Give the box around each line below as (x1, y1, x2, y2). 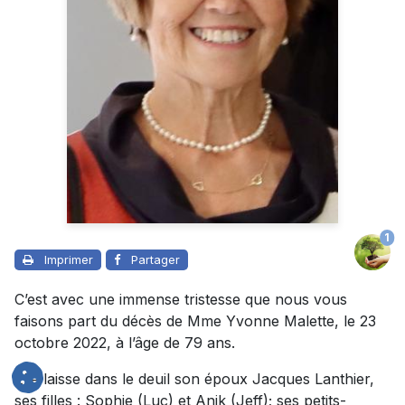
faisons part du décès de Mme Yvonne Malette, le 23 (14, 311, 376, 330)
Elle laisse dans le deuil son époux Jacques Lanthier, (14, 369, 374, 388)
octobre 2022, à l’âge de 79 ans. (14, 333, 235, 352)
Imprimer (44, 251, 93, 267)
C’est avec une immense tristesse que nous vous (14, 289, 347, 308)
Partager (131, 251, 180, 267)
